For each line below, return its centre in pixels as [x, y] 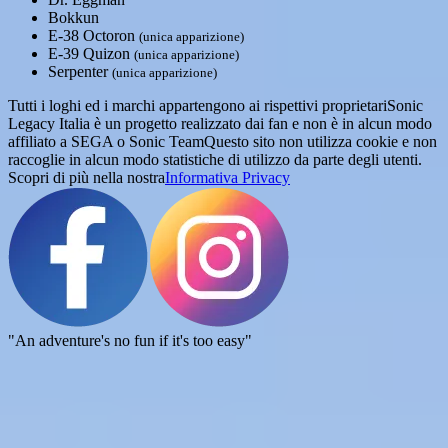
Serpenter [80, 71]
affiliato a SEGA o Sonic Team [106, 141]
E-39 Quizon [91, 53]
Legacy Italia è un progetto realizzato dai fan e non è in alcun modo [220, 123]
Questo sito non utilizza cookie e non [320, 141]
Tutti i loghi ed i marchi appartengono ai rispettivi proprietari [197, 105]
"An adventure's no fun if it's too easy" [130, 340]
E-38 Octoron [93, 35]
